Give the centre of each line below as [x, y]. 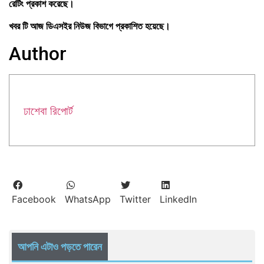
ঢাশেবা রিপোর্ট [48, 111]
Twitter [135, 199]
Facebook [34, 199]
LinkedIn [178, 199]
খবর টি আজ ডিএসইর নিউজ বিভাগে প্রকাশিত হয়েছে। [90, 27]
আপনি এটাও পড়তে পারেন [60, 246]
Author [38, 53]
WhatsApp [88, 199]
